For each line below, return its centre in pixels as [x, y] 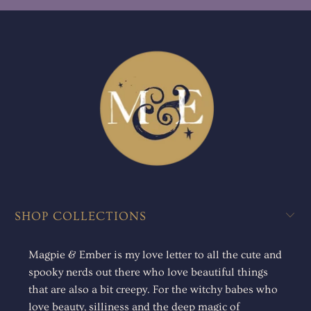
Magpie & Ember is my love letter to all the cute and [155, 254]
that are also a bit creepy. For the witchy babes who [153, 289]
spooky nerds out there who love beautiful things [149, 272]
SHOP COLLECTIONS [81, 216]
